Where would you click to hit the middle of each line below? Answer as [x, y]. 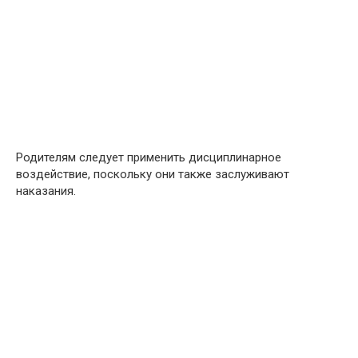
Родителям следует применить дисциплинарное [149, 157]
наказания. [46, 191]
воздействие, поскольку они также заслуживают [153, 174]
